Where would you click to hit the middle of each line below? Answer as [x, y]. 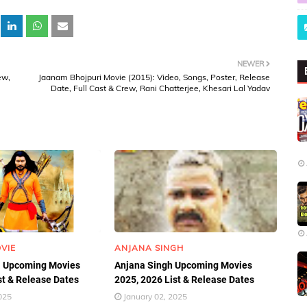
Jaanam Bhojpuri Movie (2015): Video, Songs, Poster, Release [154, 77]
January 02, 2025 [156, 296]
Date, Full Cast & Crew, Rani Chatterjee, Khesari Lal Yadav [160, 88]
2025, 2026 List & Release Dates [185, 280]
